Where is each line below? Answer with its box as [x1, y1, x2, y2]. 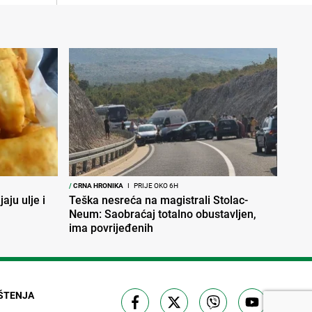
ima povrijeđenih [69, 220, 153, 236]
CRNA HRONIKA [72, 180, 123, 191]
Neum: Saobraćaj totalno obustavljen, [69, 206, 256, 222]
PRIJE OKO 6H [132, 180, 178, 191]
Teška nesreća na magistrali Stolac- [69, 192, 248, 208]
